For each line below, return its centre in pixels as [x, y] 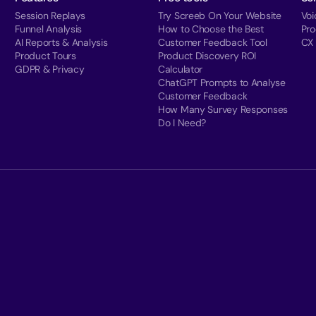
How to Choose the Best [211, 29]
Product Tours [45, 56]
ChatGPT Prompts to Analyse [221, 83]
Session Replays [50, 16]
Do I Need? [182, 123]
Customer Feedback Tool [212, 43]
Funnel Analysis [49, 29]
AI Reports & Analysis [61, 43]
